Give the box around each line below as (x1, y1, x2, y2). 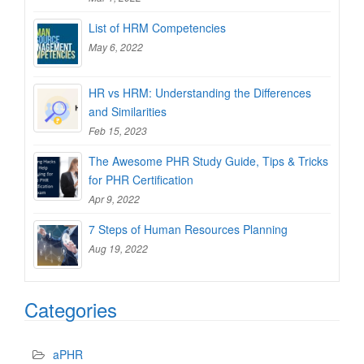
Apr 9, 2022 (89, 191, 140, 206)
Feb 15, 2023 (89, 123, 147, 137)
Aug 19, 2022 (89, 240, 148, 255)
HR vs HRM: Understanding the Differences (89, 84, 311, 101)
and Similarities (89, 102, 167, 119)
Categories (24, 294, 117, 323)
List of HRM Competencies (89, 19, 226, 36)
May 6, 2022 (89, 39, 143, 54)
